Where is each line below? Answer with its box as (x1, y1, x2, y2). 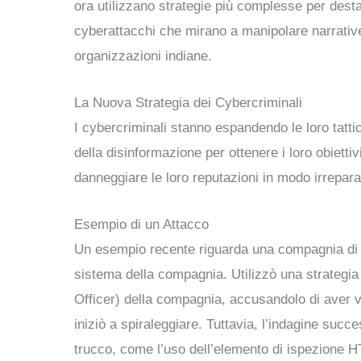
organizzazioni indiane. (74, 48, 212, 64)
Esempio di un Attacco (74, 217, 209, 233)
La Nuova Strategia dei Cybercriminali (74, 95, 302, 111)
